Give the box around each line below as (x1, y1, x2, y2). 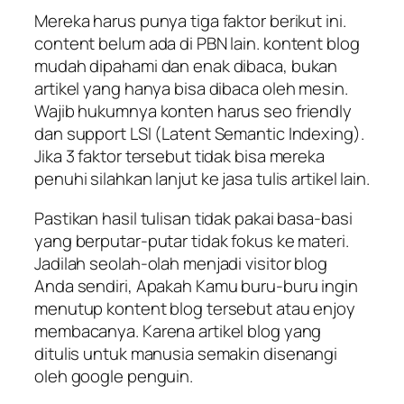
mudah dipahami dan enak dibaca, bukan (34, 54, 338, 78)
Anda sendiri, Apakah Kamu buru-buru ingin (34, 273, 358, 298)
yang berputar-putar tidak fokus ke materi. (34, 228, 349, 252)
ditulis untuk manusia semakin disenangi (34, 341, 338, 365)
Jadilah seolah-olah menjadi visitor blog (34, 251, 327, 275)
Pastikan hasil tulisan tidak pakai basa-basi (34, 206, 353, 230)
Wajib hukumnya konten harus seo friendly (34, 99, 352, 124)
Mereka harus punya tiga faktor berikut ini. (34, 9, 346, 33)
